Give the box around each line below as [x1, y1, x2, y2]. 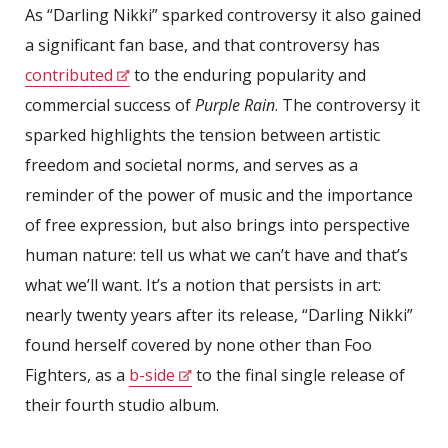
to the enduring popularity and [130, 63, 366, 86]
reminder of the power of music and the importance [25, 183, 413, 206]
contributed [25, 63, 113, 86]
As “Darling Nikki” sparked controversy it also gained [25, 3, 421, 26]
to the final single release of [192, 363, 405, 386]
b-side [129, 363, 175, 386]
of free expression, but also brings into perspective [25, 213, 410, 236]
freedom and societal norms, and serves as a [25, 153, 358, 176]
